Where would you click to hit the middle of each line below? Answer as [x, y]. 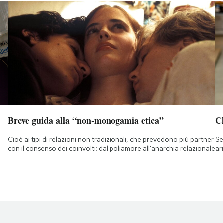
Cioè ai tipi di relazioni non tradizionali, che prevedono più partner [111, 139]
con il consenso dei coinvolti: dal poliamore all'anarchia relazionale [111, 148]
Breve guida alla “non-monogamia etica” [86, 120]
